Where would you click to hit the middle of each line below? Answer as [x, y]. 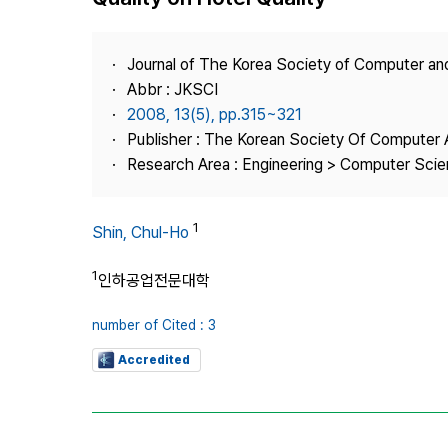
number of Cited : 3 [154, 324]
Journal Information [342, 44]
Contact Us [316, 116]
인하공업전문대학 [154, 281]
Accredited [154, 359]
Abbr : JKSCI [172, 89]
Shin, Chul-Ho [140, 233]
